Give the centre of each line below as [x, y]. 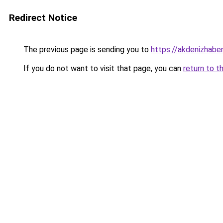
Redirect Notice [43, 18]
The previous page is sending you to [86, 50]
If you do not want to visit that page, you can [102, 68]
